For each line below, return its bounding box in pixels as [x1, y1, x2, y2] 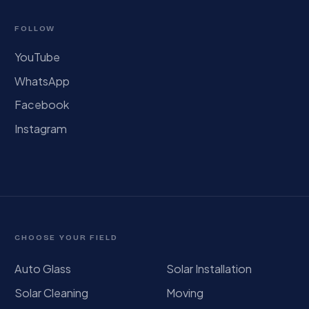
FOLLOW [14, 23, 56, 33]
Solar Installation [166, 261, 252, 277]
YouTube [14, 49, 61, 64]
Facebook [14, 97, 70, 112]
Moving [166, 285, 203, 300]
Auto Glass [14, 261, 72, 277]
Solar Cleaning [14, 285, 89, 300]
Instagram [14, 121, 68, 136]
